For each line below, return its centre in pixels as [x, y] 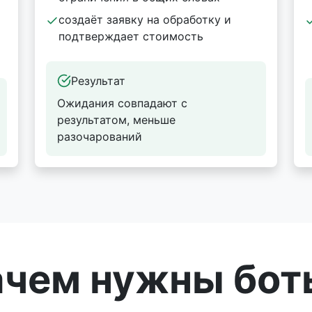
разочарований [100, 136]
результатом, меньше [116, 120]
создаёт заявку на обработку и [145, 19]
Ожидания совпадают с [122, 103]
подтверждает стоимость [131, 36]
